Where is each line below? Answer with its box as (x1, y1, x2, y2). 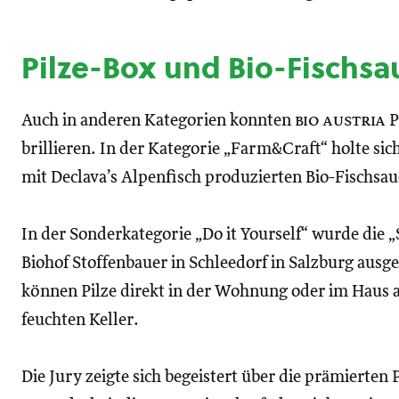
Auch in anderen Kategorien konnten (21, 112, 295, 129)
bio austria (295, 112, 386, 129)
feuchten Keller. (21, 312, 139, 329)
